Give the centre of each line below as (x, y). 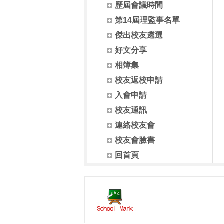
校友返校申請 (139, 80)
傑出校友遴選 (139, 35)
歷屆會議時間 (139, 5)
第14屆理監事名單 (147, 20)
